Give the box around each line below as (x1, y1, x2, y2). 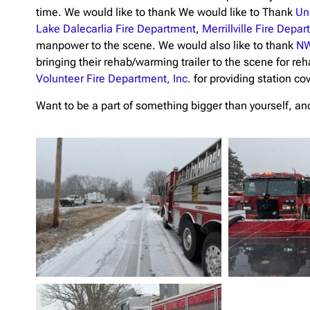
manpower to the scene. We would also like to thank (36, 39, 296, 53)
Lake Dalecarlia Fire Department (36, 22, 196, 36)
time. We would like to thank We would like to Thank (36, 6, 295, 19)
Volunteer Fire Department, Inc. (36, 72, 191, 86)
